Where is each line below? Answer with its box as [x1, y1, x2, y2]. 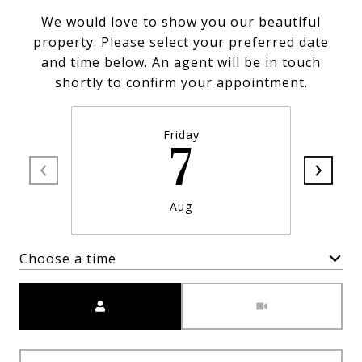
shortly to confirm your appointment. [54, 74, 308, 91]
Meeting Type [181, 284, 276, 301]
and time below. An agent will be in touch [41, 53, 321, 71]
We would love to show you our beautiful [41, 13, 321, 31]
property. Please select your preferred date [33, 33, 329, 51]
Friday [162, 127, 200, 142]
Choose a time [19, 249, 116, 267]
